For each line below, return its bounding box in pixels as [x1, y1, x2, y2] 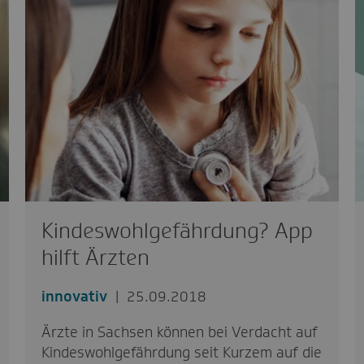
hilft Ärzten [41, 243, 149, 271]
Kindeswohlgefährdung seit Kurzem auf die [41, 342, 322, 362]
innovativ [41, 286, 107, 306]
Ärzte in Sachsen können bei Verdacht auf [41, 322, 318, 342]
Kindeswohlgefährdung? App [41, 216, 313, 245]
